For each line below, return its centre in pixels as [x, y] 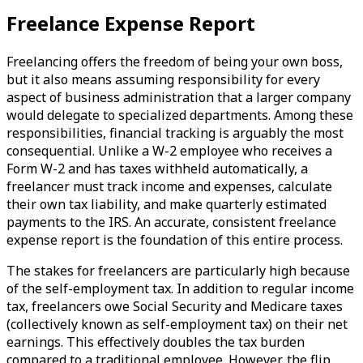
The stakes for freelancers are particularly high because [178, 270]
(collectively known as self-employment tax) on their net [177, 324]
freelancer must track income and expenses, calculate [169, 186]
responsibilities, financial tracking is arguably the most [175, 132]
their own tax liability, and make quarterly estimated [167, 204]
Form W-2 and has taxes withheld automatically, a [157, 168]
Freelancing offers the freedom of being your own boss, [175, 61]
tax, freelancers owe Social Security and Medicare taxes [175, 306]
